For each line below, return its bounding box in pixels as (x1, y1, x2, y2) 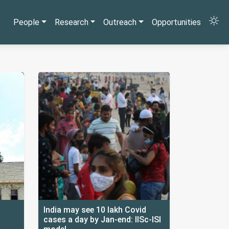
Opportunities (152, 17, 201, 28)
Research (54, 17, 88, 28)
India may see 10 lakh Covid (43, 204, 146, 215)
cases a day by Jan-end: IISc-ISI (43, 214, 161, 224)
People (13, 17, 39, 28)
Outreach (103, 17, 137, 28)
